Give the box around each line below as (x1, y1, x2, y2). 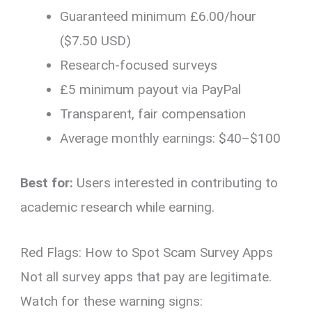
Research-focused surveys (60, 57, 218, 74)
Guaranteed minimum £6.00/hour (60, 8, 257, 25)
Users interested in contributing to (73, 174, 279, 191)
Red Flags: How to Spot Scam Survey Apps (20, 244, 274, 261)
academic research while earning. (20, 198, 215, 215)
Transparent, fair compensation (60, 106, 247, 123)
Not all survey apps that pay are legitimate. (20, 269, 272, 286)
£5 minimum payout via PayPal (60, 81, 242, 98)
